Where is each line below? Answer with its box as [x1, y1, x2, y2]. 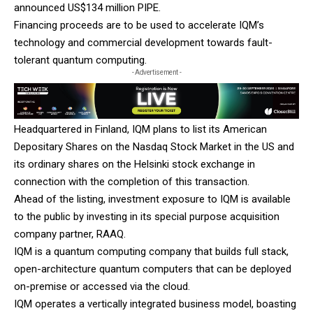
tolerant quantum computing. [14, 54, 147, 67]
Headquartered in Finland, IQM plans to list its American [14, 122, 267, 136]
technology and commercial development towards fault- [14, 36, 272, 50]
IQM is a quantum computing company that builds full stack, [14, 245, 289, 258]
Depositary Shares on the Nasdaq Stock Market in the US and [14, 140, 294, 153]
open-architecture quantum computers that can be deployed [14, 262, 291, 275]
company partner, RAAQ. [14, 227, 126, 240]
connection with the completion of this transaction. [14, 175, 252, 188]
